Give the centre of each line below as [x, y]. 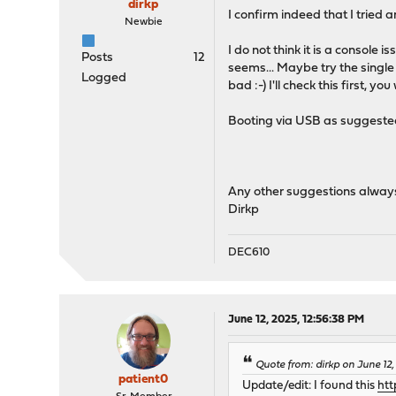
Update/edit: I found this [310, 386]
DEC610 [249, 253]
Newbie [143, 23]
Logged [104, 79]
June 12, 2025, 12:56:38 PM [297, 320]
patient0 [144, 380]
